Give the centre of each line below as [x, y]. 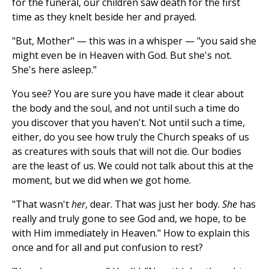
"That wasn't [42, 204]
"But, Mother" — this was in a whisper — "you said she [134, 41]
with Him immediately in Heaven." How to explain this [131, 233]
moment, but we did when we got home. [101, 180]
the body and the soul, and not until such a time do [126, 108]
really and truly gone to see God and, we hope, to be [129, 219]
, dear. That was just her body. [154, 204]
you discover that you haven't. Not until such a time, [128, 123]
